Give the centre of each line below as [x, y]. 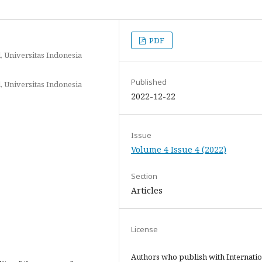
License [144, 229]
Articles [147, 190]
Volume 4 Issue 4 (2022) [179, 149]
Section [144, 176]
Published [149, 82]
